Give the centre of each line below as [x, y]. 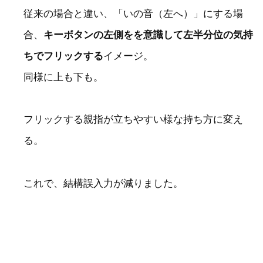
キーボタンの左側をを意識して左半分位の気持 [148, 35]
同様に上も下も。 [63, 77]
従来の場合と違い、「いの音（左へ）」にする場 [133, 14]
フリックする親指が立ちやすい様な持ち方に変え [133, 120]
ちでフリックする [63, 56]
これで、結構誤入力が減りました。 [103, 183]
